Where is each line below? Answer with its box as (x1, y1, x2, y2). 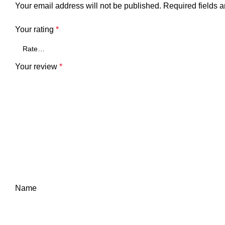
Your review (15, 62, 59, 71)
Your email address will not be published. (15, 1, 161, 10)
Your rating (15, 25, 56, 34)
